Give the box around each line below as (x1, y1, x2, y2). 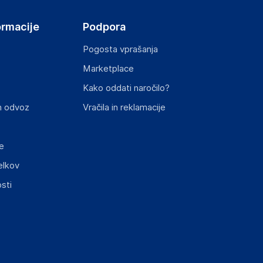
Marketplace (83, 63, 134, 74)
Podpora (83, 21, 126, 33)
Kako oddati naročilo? (83, 83, 170, 93)
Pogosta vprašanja (83, 44, 159, 55)
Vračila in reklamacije (83, 102, 166, 113)
